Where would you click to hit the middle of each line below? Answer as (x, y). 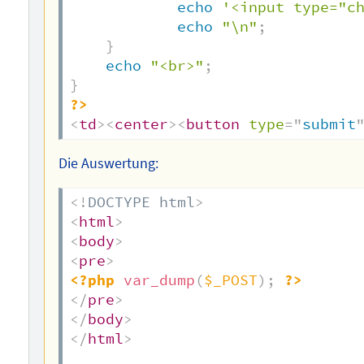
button (213, 125)
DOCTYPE (119, 202)
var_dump (160, 280)
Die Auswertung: (109, 164)
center (142, 125)
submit (329, 125)
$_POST (231, 280)
